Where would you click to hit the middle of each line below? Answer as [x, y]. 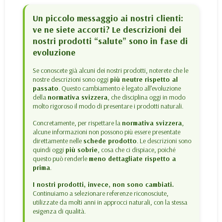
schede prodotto [110, 141]
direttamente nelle [58, 141]
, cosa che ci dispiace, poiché [136, 150]
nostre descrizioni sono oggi [71, 80]
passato [45, 88]
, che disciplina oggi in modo [146, 97]
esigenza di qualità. [59, 211]
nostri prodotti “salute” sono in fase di [110, 41]
